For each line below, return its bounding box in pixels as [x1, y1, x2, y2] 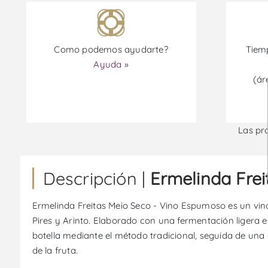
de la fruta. [32, 245, 78, 256]
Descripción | [42, 167, 151, 189]
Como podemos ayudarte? [54, 44, 168, 55]
